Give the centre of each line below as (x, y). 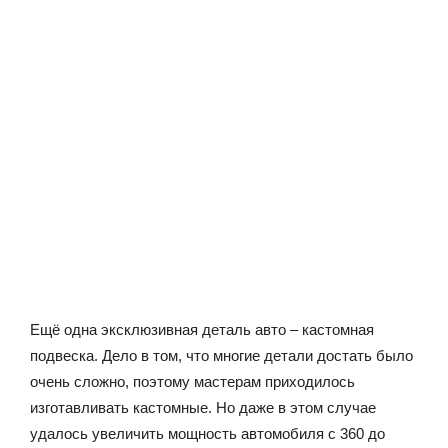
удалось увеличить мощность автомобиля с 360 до (207, 433)
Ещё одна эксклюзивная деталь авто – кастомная (202, 329)
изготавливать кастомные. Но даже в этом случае (203, 407)
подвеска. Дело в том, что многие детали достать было (221, 355)
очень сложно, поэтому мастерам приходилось (192, 381)
